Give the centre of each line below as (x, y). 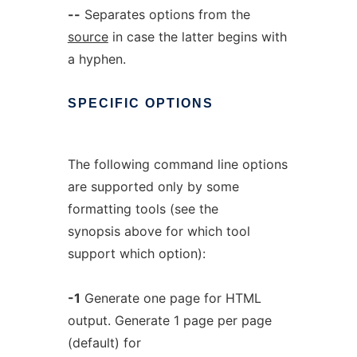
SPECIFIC (104, 103)
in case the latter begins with (197, 37)
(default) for (104, 343)
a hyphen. (96, 59)
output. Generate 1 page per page (169, 320)
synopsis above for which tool (159, 231)
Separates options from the (165, 14)
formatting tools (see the (143, 209)
